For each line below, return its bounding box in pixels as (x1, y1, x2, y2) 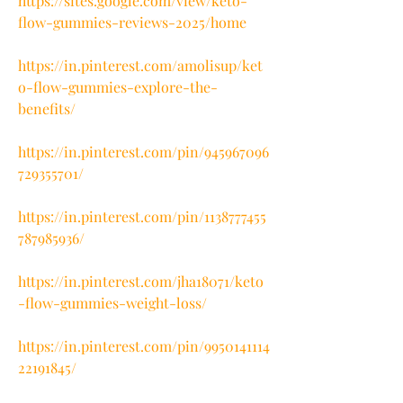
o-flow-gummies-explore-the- (18, 76, 218, 96)
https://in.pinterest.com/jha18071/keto (18, 271, 264, 291)
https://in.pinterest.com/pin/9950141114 (18, 336, 270, 355)
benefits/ (18, 98, 76, 118)
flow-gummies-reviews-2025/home (18, 12, 246, 31)
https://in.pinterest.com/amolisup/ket (18, 55, 263, 75)
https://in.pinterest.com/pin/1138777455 (18, 206, 266, 226)
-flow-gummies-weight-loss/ (18, 292, 207, 312)
